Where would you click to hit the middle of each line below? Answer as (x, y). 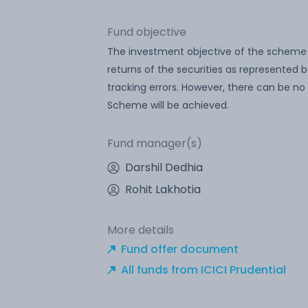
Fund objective (147, 32)
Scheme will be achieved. (168, 105)
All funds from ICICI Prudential (203, 269)
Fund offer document (180, 249)
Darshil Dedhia (164, 167)
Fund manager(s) (155, 143)
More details (141, 230)
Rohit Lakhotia (163, 189)
